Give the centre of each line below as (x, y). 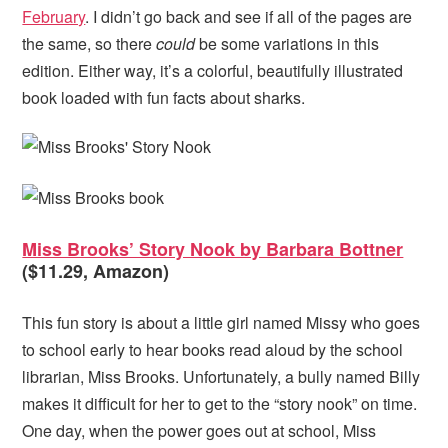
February (54, 16)
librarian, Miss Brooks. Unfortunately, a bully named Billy (221, 377)
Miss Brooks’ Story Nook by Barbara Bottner (213, 248)
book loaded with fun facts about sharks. (164, 97)
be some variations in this (287, 43)
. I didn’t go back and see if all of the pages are (249, 16)
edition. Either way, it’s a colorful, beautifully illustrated (213, 70)
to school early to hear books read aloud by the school (213, 350)
